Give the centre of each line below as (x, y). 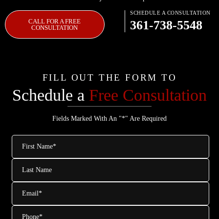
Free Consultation (148, 95)
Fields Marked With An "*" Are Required (109, 119)
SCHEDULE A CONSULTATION (170, 13)
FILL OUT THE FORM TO (109, 77)
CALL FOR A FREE (55, 21)
